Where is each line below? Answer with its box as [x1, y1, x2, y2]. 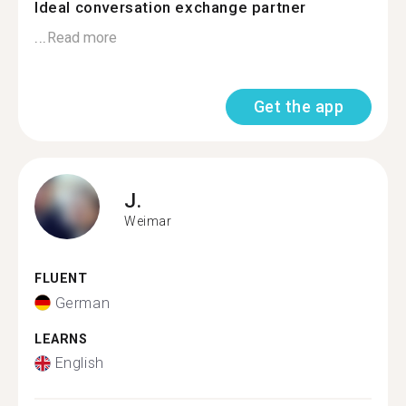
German [54, 294, 111, 312]
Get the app [253, 97, 343, 116]
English [54, 354, 104, 372]
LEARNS [34, 331, 88, 347]
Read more [46, 29, 117, 46]
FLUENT [34, 271, 88, 286]
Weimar [124, 213, 172, 228]
